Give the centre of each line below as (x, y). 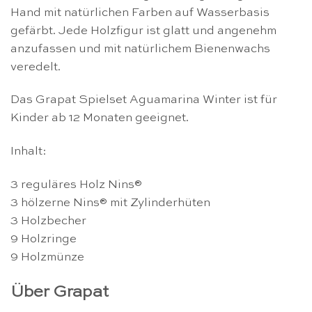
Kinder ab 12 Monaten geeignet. (100, 118)
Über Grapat (60, 292)
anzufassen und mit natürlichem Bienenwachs (140, 49)
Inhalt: (29, 152)
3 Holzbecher (48, 221)
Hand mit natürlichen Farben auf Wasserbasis (140, 13)
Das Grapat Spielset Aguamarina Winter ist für (144, 100)
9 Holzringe (44, 239)
